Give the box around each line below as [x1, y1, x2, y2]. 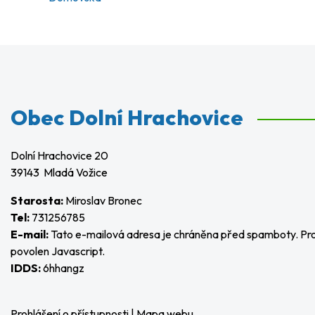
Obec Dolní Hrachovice [11, 104, 243, 131]
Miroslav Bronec [63, 193, 142, 207]
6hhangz [41, 261, 84, 275]
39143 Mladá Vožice [11, 165, 108, 179]
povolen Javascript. [11, 244, 105, 258]
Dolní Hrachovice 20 [11, 148, 108, 162]
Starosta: [11, 193, 63, 207]
